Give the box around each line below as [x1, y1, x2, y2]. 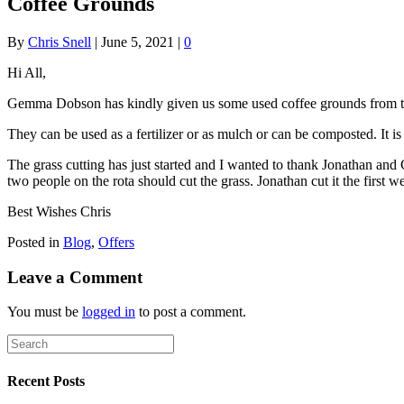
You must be [7, 304, 82, 320]
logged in [82, 304, 135, 320]
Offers [98, 234, 134, 250]
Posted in [7, 234, 63, 250]
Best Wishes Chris [7, 203, 111, 219]
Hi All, [7, 64, 46, 80]
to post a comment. [135, 304, 246, 320]
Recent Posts [7, 372, 85, 389]
